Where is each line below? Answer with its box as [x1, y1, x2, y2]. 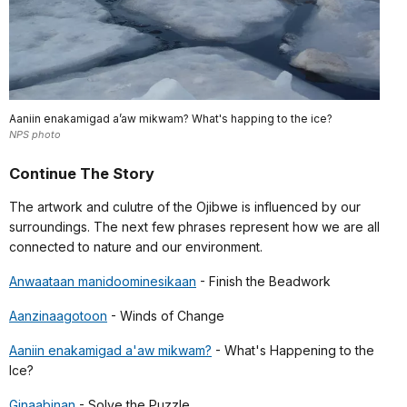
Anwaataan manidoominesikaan [9, 273, 196, 289]
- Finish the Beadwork [196, 273, 331, 289]
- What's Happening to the [212, 342, 374, 358]
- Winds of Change [107, 307, 224, 323]
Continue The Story [9, 164, 154, 183]
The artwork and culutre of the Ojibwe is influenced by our [9, 198, 361, 214]
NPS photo [9, 128, 61, 142]
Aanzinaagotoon [9, 307, 107, 323]
